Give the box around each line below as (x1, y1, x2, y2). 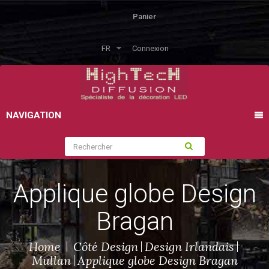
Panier (133, 12, 156, 21)
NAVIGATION (6, 110, 61, 121)
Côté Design (73, 239, 138, 254)
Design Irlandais (144, 239, 234, 254)
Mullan (31, 253, 71, 268)
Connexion (131, 44, 169, 53)
